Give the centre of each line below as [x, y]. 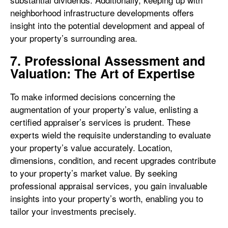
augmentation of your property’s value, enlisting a [104, 109]
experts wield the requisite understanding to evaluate [110, 135]
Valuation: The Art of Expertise [103, 73]
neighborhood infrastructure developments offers [102, 12]
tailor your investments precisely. [73, 211]
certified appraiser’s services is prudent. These [100, 122]
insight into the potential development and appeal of [107, 25]
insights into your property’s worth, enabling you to [107, 198]
